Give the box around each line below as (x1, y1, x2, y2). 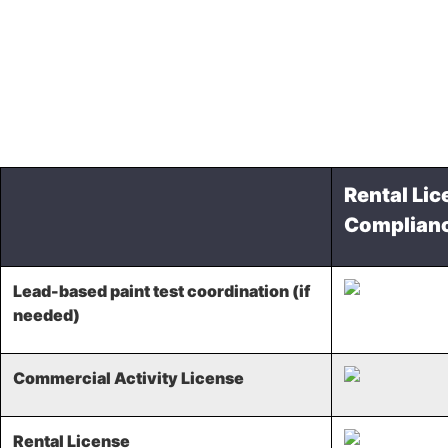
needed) (13, 304, 80, 325)
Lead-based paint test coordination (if (13, 280, 310, 301)
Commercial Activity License (13, 367, 244, 388)
